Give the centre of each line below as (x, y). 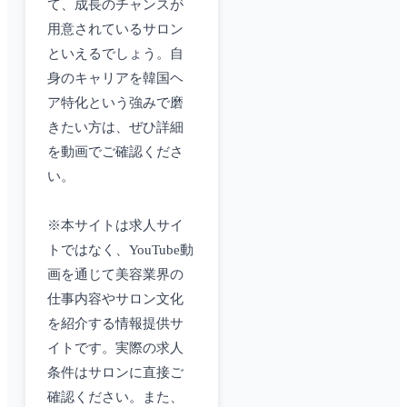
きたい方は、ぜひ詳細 (115, 128)
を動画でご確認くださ (115, 152)
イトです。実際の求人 (115, 348)
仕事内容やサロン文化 (115, 299)
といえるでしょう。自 (115, 54)
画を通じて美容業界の (115, 275)
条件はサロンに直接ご (115, 373)
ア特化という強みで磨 (115, 103)
